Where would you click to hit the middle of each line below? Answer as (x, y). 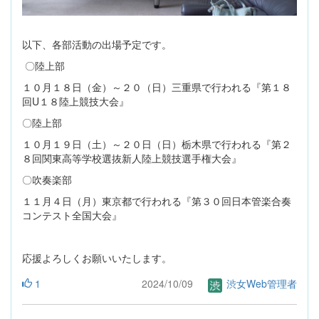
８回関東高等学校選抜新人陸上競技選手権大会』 (132, 158)
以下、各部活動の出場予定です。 (97, 45)
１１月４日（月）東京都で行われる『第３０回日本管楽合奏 (157, 201)
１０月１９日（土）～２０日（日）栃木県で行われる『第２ (157, 144)
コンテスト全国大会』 (72, 215)
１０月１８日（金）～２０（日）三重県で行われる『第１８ (157, 87)
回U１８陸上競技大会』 (75, 101)
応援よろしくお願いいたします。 (97, 258)
